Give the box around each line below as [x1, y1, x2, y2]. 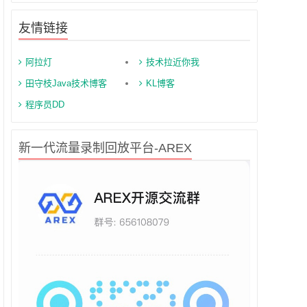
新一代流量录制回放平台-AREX [19, 141, 192, 156]
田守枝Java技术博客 [25, 78, 107, 89]
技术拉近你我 [145, 57, 199, 68]
